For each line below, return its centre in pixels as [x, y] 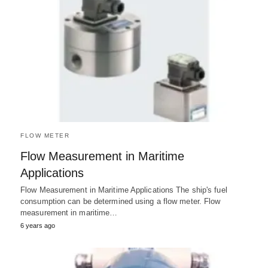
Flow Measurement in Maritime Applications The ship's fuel [124, 190]
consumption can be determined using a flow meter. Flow [121, 202]
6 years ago [38, 226]
